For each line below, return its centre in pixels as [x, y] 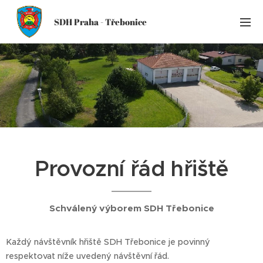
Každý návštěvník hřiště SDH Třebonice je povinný [108, 242]
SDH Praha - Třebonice [100, 22]
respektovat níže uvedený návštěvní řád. [87, 256]
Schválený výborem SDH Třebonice [131, 208]
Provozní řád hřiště [131, 169]
